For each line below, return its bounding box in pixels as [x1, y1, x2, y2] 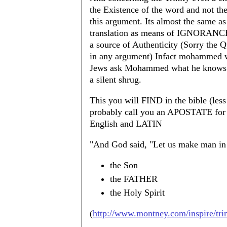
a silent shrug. [90, 74, 141, 85]
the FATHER [110, 174, 158, 184]
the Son [110, 160, 138, 170]
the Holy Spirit [110, 187, 165, 198]
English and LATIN [90, 119, 162, 129]
